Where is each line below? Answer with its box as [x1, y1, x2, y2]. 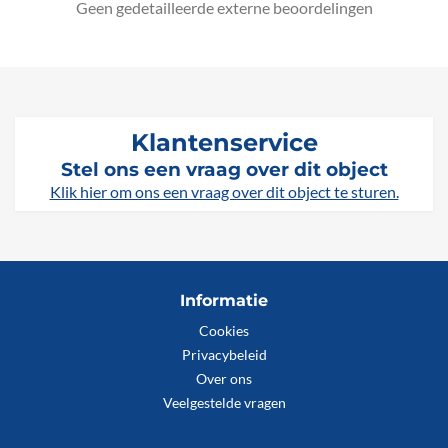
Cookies [199, 322, 249, 340]
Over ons [196, 370, 252, 388]
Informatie [180, 290, 268, 310]
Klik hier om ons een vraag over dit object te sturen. [49, 181, 399, 201]
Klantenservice [130, 127, 318, 157]
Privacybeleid [181, 346, 267, 364]
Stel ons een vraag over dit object [60, 157, 388, 181]
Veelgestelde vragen [162, 394, 286, 412]
